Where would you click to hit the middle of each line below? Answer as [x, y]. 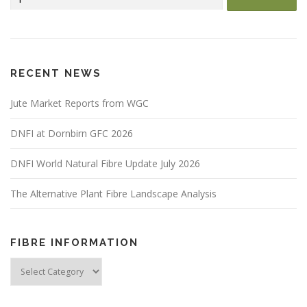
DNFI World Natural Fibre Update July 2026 [105, 163]
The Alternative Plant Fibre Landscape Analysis [113, 193]
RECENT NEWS [56, 73]
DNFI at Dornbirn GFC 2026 [72, 133]
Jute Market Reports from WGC [79, 103]
